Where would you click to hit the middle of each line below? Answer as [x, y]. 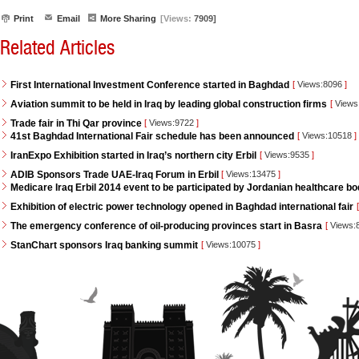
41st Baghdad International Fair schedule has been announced [152, 136]
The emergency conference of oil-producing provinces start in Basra [166, 226]
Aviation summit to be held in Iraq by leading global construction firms [169, 104]
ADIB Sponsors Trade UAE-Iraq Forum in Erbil [116, 175]
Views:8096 [320, 84]
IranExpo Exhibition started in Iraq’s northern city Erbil [133, 155]
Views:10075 [231, 244]
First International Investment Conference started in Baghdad [150, 85]
